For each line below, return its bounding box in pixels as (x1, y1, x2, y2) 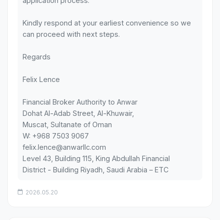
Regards (23, 52, 51, 61)
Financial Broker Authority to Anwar (23, 97, 137, 106)
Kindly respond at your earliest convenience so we (23, 18, 191, 27)
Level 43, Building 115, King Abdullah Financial (23, 154, 170, 163)
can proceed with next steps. (23, 29, 120, 38)
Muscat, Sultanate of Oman (23, 120, 112, 129)
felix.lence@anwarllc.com (23, 142, 106, 151)
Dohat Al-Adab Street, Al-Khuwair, (23, 109, 134, 117)
